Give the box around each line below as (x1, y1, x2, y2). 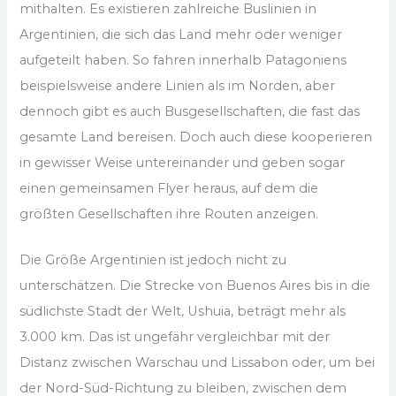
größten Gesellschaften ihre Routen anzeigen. (19, 205, 319, 222)
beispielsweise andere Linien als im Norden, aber (19, 77, 336, 94)
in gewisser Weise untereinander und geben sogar (19, 154, 346, 171)
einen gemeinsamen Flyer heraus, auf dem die (19, 179, 319, 196)
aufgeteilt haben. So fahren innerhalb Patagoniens (19, 51, 347, 68)
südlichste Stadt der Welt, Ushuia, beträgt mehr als (19, 303, 346, 320)
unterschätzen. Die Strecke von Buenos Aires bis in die (19, 278, 371, 294)
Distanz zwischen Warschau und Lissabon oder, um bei (19, 354, 376, 371)
